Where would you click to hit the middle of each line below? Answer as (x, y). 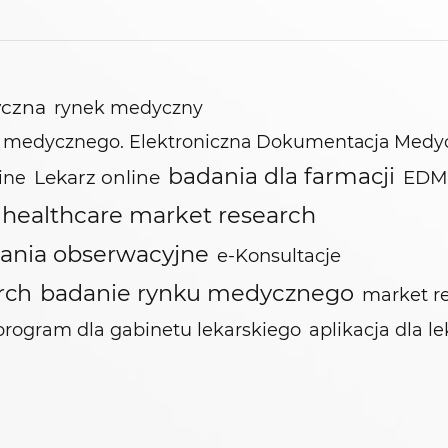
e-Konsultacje (279, 255)
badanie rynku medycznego (197, 293)
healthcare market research (159, 215)
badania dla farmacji (281, 176)
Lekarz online (97, 177)
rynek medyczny (128, 107)
